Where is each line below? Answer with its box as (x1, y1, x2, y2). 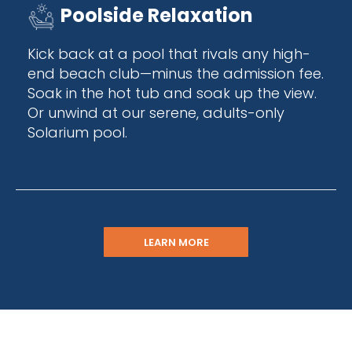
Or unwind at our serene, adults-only (27, 102, 284, 123)
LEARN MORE (143, 234, 209, 250)
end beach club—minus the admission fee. (27, 63, 324, 83)
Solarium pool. (27, 122, 131, 142)
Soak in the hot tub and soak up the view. (27, 82, 317, 103)
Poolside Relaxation (60, 2, 253, 28)
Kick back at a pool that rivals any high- (27, 43, 310, 64)
